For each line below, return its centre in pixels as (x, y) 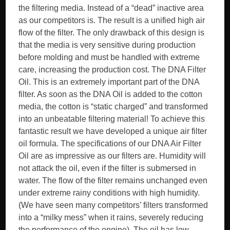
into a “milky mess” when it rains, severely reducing (111, 217)
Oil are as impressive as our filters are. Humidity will (112, 156)
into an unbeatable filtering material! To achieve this (112, 119)
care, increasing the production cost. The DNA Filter (112, 70)
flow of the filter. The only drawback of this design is (112, 33)
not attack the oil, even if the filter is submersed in (108, 168)
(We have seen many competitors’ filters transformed (113, 205)
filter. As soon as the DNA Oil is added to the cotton (111, 94)
